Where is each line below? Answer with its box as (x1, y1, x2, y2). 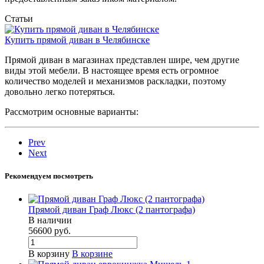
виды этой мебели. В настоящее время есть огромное (5, 65, 219, 75)
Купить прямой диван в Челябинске (5, 34, 150, 45)
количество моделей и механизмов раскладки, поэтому (5, 75, 226, 86)
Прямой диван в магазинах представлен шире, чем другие (5, 54, 239, 65)
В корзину (28, 249, 70, 259)
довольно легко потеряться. (5, 86, 115, 97)
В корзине (72, 249, 113, 259)
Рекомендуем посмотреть (5, 171, 93, 180)
